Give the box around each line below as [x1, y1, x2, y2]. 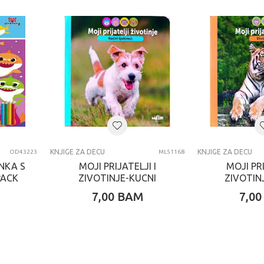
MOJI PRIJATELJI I [78, 161, 156, 171]
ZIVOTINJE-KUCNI [78, 173, 156, 183]
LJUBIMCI [97, 184, 138, 195]
